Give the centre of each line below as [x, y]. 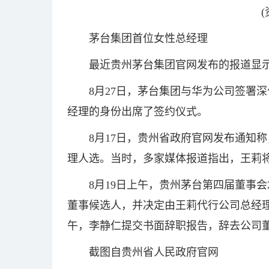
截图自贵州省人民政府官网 [154, 252]
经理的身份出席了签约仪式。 [138, 112]
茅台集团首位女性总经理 [148, 38]
